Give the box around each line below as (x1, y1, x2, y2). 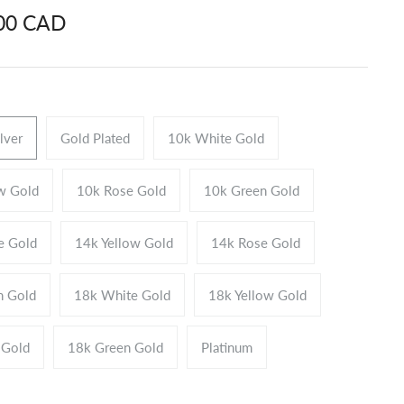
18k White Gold (74, 286, 170, 303)
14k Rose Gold (211, 234, 300, 251)
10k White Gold (168, 129, 264, 146)
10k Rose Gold (77, 181, 166, 198)
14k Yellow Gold (75, 234, 173, 251)
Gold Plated (60, 129, 130, 146)
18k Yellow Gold (208, 286, 307, 303)
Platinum (201, 338, 252, 355)
